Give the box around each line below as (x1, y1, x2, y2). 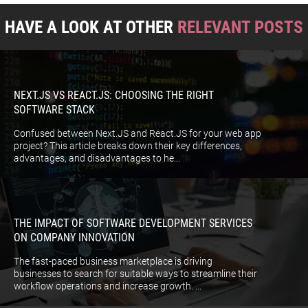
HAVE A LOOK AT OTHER (5, 17, 177, 38)
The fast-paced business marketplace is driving (14, 256, 212, 267)
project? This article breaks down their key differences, (14, 140, 242, 152)
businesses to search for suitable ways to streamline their (14, 268, 257, 280)
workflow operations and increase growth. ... (14, 280, 201, 292)
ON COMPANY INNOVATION (14, 231, 135, 245)
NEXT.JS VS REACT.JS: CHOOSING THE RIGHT (14, 89, 214, 102)
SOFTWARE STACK (14, 103, 95, 117)
